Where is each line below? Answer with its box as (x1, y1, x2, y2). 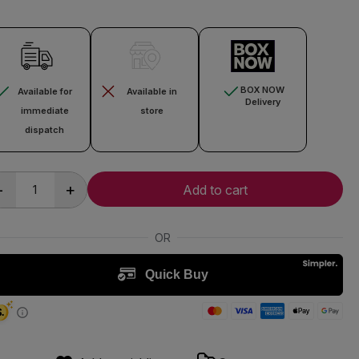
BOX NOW (240, 83, 285, 95)
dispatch (25, 123, 65, 135)
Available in (126, 85, 177, 97)
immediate (20, 104, 69, 116)
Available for (17, 85, 72, 97)
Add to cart (182, 181, 248, 198)
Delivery (244, 95, 280, 107)
